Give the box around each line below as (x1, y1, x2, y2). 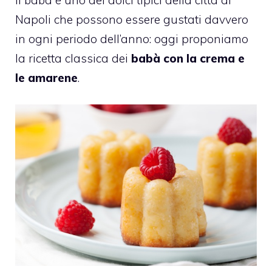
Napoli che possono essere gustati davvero (15, 12, 248, 27)
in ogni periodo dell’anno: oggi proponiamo (15, 31, 248, 46)
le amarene (15, 70, 78, 85)
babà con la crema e (131, 50, 245, 66)
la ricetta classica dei (15, 50, 131, 66)
